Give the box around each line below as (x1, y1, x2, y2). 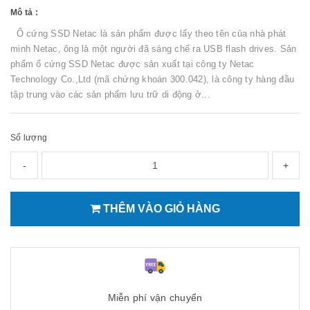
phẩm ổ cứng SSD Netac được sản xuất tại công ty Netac (10, 59, 255, 69)
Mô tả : (10, 8, 38, 17)
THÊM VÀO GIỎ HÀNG (100, 203, 220, 215)
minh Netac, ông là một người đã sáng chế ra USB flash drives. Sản (10, 44, 297, 54)
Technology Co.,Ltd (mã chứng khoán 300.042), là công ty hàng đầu (10, 74, 294, 84)
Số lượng (10, 133, 47, 143)
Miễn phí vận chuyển (107, 291, 203, 303)
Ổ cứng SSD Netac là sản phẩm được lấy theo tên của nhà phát (10, 28, 286, 39)
